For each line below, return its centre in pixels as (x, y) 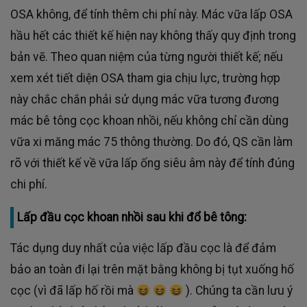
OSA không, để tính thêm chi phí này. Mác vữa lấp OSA (151, 14)
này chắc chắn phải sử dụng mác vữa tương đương (145, 99)
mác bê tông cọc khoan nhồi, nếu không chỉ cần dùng (149, 120)
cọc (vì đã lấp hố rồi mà (73, 291)
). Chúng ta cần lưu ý (238, 291)
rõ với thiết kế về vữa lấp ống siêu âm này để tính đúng (152, 163)
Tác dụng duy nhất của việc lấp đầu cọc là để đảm (143, 248)
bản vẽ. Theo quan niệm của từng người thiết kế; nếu (147, 57)
